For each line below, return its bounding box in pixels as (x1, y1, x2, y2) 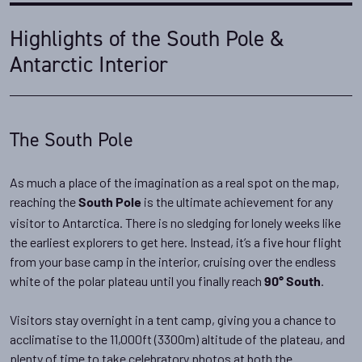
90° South (264, 276, 321, 290)
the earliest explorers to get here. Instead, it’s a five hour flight (10, 234, 342, 250)
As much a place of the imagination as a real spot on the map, (10, 175, 339, 191)
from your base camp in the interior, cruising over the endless (10, 254, 336, 270)
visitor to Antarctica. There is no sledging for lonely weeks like (10, 215, 341, 231)
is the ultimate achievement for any (141, 194, 333, 210)
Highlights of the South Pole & (10, 25, 284, 53)
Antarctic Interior (10, 51, 168, 78)
